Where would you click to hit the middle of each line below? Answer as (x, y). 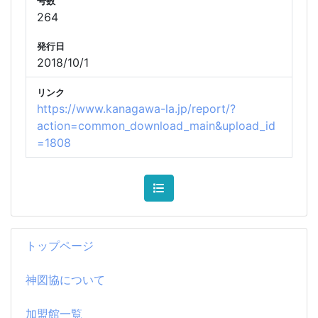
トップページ (60, 245)
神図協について (65, 279)
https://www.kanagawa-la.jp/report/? (136, 108)
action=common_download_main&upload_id (156, 125)
